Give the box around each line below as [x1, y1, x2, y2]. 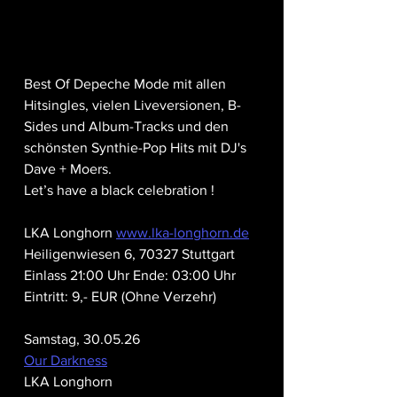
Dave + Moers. [24, 161, 112, 177]
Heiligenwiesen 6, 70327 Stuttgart [24, 246, 235, 262]
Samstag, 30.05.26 [24, 331, 140, 347]
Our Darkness [24, 353, 107, 369]
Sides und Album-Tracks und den [24, 119, 232, 135]
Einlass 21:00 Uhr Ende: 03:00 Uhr [24, 268, 236, 284]
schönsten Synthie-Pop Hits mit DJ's [24, 140, 250, 156]
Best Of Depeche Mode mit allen [24, 76, 230, 92]
